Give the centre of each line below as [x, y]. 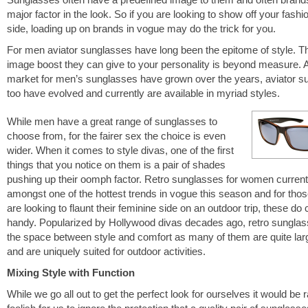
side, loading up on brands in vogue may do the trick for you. [141, 29]
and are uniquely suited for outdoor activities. [106, 251]
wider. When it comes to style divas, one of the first [120, 150]
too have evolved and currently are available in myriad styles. [143, 93]
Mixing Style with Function [71, 273]
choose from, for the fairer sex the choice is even [116, 136]
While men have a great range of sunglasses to [112, 121]
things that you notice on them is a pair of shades [116, 165]
